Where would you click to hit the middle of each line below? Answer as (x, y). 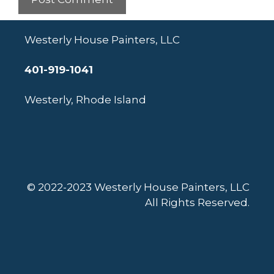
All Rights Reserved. (197, 203)
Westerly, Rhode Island (85, 99)
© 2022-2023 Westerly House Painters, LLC (138, 187)
